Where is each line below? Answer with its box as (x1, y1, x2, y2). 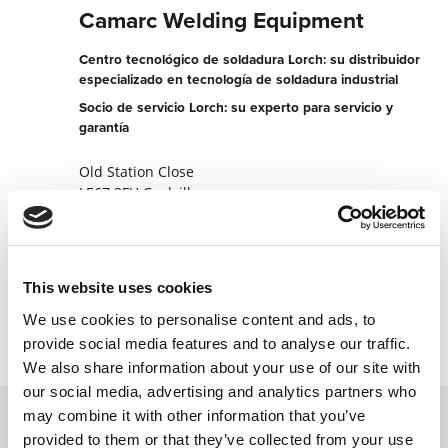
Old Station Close (79, 162, 195, 182)
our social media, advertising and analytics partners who (23, 382, 416, 400)
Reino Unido (79, 204, 162, 224)
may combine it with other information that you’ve (23, 406, 366, 424)
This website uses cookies (23, 279, 213, 296)
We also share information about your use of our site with (23, 358, 421, 376)
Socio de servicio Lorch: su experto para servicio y (79, 97, 394, 118)
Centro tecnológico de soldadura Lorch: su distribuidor (79, 49, 421, 70)
